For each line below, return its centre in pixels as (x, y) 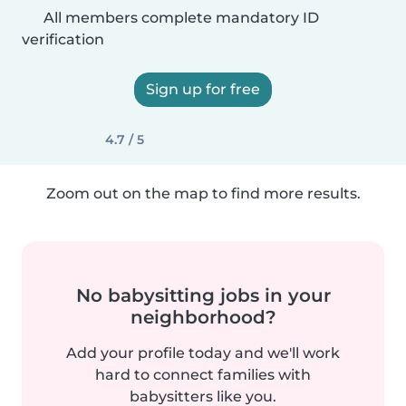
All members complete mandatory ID (179, 18)
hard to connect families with (203, 375)
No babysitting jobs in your (203, 295)
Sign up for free (203, 89)
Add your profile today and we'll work (203, 353)
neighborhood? (203, 317)
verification (63, 39)
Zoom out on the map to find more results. (203, 193)
